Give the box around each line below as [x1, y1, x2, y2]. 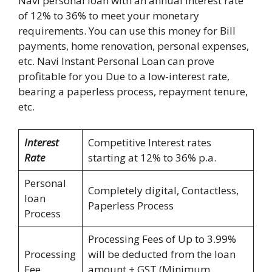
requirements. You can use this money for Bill [18, 23, 236, 38]
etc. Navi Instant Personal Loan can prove [18, 53, 214, 68]
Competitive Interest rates [87, 135, 211, 150]
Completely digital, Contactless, [87, 183, 239, 198]
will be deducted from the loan [87, 247, 236, 262]
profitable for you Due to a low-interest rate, [18, 69, 229, 83]
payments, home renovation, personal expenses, [18, 38, 249, 53]
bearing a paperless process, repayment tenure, [18, 84, 248, 98]
